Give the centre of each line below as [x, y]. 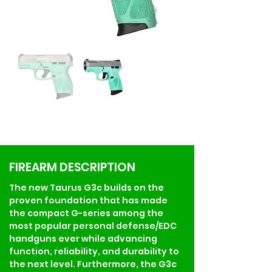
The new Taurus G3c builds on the [87, 187]
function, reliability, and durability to [95, 251]
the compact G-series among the [87, 213]
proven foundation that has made [89, 200]
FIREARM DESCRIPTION [72, 167]
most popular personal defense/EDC [94, 226]
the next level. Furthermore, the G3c [94, 264]
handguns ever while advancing [84, 238]
